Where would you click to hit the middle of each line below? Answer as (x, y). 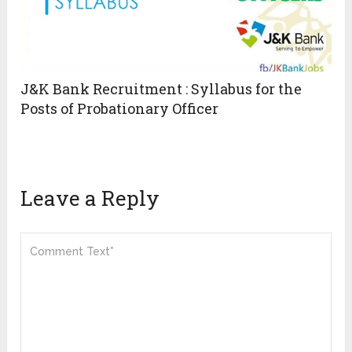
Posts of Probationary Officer (120, 108)
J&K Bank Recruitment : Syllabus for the (161, 88)
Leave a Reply (90, 198)
